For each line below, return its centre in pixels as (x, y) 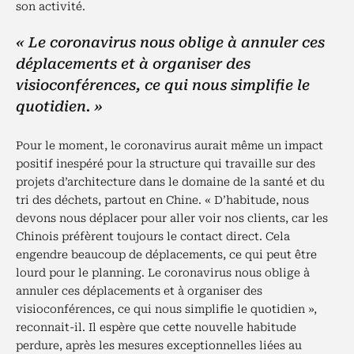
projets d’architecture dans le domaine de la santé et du (170, 182)
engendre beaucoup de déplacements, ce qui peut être (166, 254)
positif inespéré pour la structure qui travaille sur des (166, 164)
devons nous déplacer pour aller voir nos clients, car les (172, 218)
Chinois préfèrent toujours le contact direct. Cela (153, 236)
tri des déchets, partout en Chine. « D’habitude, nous (162, 200)
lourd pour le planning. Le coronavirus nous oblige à (163, 273)
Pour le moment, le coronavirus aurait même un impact (169, 145)
